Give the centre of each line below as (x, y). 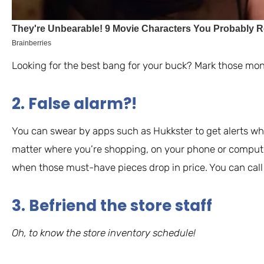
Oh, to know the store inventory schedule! (104, 232)
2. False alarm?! (74, 103)
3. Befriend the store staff (112, 205)
